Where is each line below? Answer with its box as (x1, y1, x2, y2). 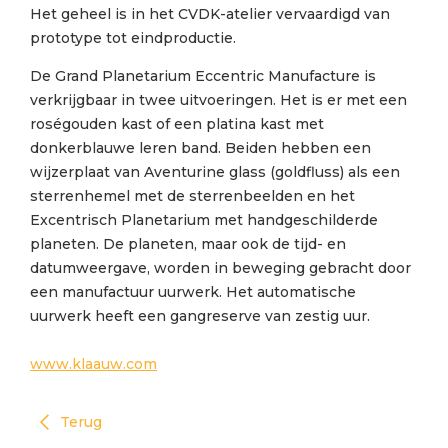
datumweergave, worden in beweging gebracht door (30, 259, 411, 277)
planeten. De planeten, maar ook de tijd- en (30, 235, 346, 253)
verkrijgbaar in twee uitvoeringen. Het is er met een (30, 91, 407, 109)
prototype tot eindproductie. (30, 29, 236, 47)
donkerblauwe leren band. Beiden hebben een (30, 139, 371, 157)
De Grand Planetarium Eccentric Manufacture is (30, 67, 376, 85)
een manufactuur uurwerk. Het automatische (30, 283, 356, 301)
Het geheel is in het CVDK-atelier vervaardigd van (30, 5, 390, 23)
